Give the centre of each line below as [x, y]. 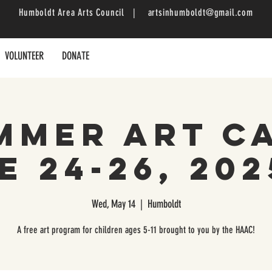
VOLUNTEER [24, 56]
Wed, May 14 [113, 204]
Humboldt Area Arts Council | [83, 12]
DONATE [76, 56]
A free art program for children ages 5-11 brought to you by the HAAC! [136, 229]
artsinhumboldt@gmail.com [200, 12]
